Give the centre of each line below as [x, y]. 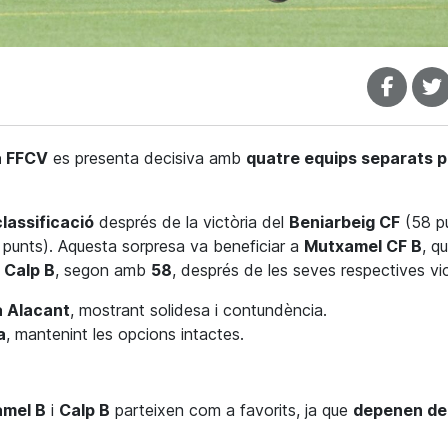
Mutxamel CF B [363, 246]
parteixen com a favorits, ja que [231, 410]
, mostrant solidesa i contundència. [198, 310]
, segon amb [103, 270]
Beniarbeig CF [344, 222]
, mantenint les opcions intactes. [125, 334]
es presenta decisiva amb [147, 158]
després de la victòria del [191, 222]
